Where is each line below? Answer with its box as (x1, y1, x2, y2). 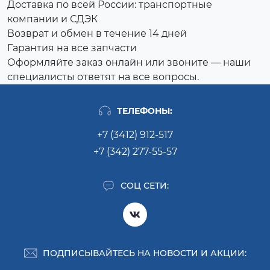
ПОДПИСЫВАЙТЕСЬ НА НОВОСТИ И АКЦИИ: (43, 247, 246, 259)
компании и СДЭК (7, 13, 98, 25)
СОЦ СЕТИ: (121, 180, 169, 191)
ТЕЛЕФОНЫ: (117, 105, 172, 116)
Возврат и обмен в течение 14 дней (7, 28, 187, 39)
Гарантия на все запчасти (7, 42, 137, 54)
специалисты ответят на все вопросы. (7, 71, 199, 83)
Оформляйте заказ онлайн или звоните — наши (7, 57, 251, 68)
